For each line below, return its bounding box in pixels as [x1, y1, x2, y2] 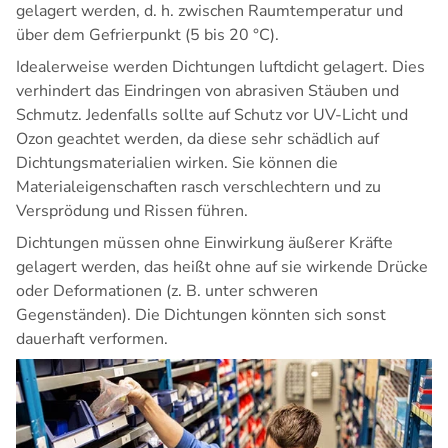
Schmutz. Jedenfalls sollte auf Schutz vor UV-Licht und [16, 104, 408, 127]
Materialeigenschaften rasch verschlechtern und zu [16, 176, 381, 199]
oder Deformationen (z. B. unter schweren [16, 280, 318, 303]
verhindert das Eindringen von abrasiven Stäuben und [16, 80, 399, 103]
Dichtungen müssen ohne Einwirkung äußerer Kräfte [16, 232, 393, 255]
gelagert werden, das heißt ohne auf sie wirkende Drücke [16, 256, 428, 279]
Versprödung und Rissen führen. [16, 200, 248, 223]
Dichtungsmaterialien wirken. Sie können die [16, 152, 338, 175]
